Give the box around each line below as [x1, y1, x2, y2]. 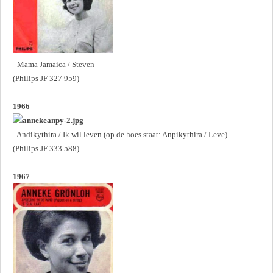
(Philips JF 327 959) [13, 73, 79, 83]
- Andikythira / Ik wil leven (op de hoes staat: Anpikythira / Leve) [13, 129, 227, 139]
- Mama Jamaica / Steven [13, 59, 94, 69]
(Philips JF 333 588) [13, 143, 79, 153]
